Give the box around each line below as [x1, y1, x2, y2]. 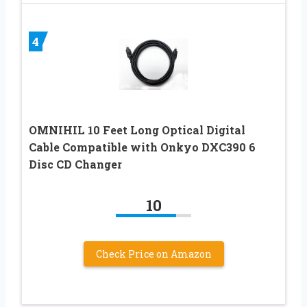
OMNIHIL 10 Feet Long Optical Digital [29, 123, 245, 138]
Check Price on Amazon [95, 247, 212, 261]
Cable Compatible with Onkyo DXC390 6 [29, 140, 256, 155]
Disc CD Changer [29, 157, 122, 172]
